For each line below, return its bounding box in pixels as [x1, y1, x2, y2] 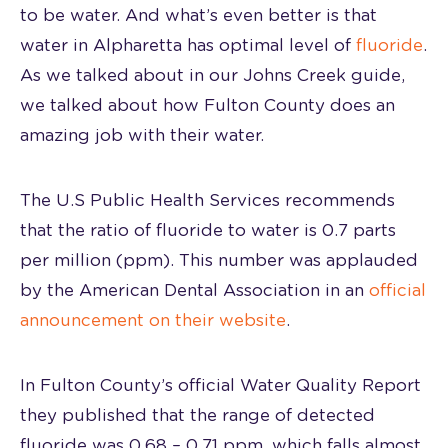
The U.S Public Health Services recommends [20, 191, 395, 209]
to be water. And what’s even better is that [20, 6, 377, 24]
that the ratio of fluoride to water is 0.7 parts [20, 221, 396, 239]
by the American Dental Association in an [20, 281, 369, 299]
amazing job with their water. [20, 126, 264, 144]
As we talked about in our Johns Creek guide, [20, 66, 405, 84]
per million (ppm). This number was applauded [20, 251, 418, 269]
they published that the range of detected [20, 406, 375, 424]
